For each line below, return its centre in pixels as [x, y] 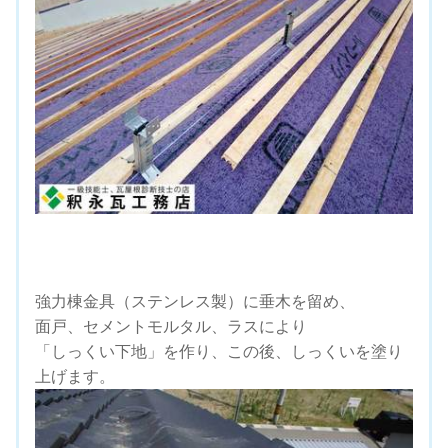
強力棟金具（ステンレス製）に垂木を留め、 [195, 301]
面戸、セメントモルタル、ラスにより [171, 326]
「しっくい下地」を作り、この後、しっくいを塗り [219, 351]
